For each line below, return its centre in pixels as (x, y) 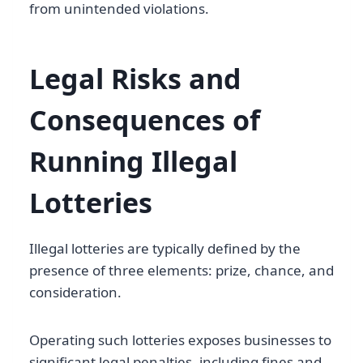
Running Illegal (133, 162)
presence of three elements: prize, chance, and (181, 271)
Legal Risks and (135, 79)
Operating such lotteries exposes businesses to (180, 340)
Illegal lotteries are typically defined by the (165, 249)
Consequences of (145, 120)
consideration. (75, 293)
